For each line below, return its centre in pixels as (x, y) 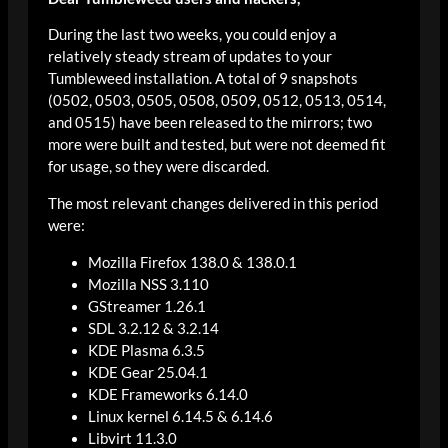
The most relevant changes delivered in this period (213, 203)
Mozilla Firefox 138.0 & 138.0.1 (192, 262)
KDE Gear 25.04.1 (148, 372)
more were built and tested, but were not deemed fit (217, 145)
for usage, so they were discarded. (158, 167)
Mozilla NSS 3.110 (148, 284)
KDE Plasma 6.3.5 (146, 350)
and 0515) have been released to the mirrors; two (210, 123)
